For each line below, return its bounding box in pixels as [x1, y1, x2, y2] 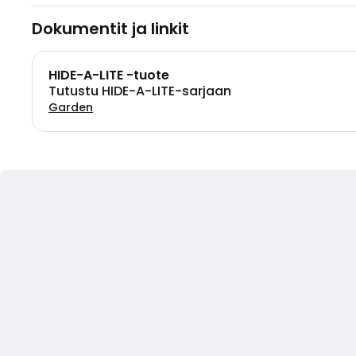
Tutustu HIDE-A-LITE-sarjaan [48, 82, 231, 100]
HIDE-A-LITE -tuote [48, 66, 169, 84]
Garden [48, 99, 93, 115]
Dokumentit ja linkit [32, 17, 189, 40]
